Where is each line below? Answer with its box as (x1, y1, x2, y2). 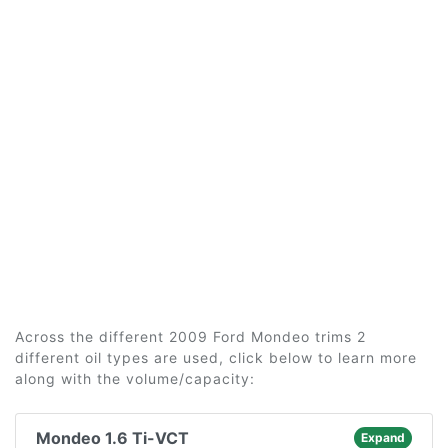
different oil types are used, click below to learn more (15, 349, 417, 366)
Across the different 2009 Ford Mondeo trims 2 (15, 328, 366, 345)
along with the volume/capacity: (15, 370, 255, 387)
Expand (360, 430, 405, 445)
